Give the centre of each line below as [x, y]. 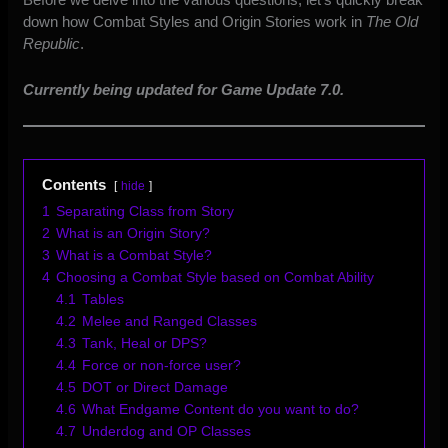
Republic [52, 44]
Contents [74, 185]
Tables [103, 300]
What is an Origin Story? [133, 234]
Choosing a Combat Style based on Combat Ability [215, 278]
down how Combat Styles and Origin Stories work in [195, 22]
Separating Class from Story [145, 212]
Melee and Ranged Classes [170, 322]
